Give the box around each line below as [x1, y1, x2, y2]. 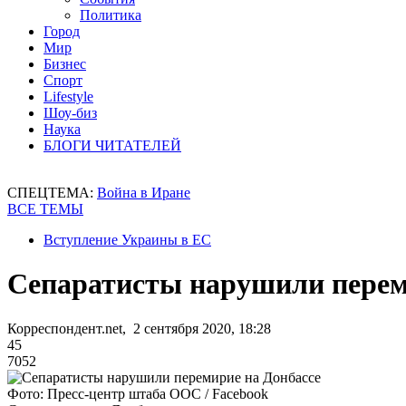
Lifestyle [43, 89, 93, 104]
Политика [80, 7, 141, 23]
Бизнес [43, 56, 86, 72]
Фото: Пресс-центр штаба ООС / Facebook [7, 385, 268, 401]
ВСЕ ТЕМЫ [7, 201, 83, 217]
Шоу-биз [43, 105, 97, 121]
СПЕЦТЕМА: [7, 185, 97, 200]
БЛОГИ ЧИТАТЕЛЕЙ [43, 138, 181, 153]
